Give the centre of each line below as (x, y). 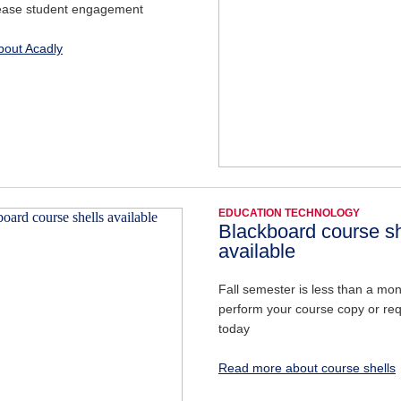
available (257, 251)
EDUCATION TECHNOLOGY (289, 213)
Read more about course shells (307, 368)
